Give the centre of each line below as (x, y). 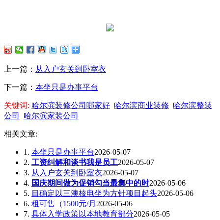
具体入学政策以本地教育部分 (82, 214)
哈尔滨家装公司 (51, 115)
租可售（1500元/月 (64, 203)
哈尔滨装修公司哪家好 (71, 105)
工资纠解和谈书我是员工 (75, 162)
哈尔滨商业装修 (141, 105)
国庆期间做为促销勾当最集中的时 (90, 183)
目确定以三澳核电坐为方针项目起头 (94, 193)
